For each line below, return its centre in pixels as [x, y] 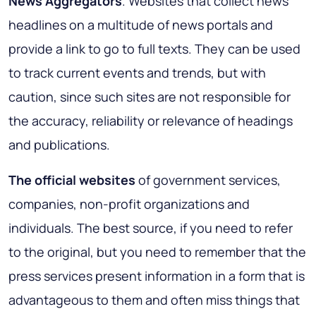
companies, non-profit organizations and [129, 203]
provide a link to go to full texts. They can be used [154, 48]
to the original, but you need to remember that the [157, 251]
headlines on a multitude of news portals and [141, 24]
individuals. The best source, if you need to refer [151, 227]
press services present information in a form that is [157, 275]
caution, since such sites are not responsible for [150, 96]
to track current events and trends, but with [137, 72]
